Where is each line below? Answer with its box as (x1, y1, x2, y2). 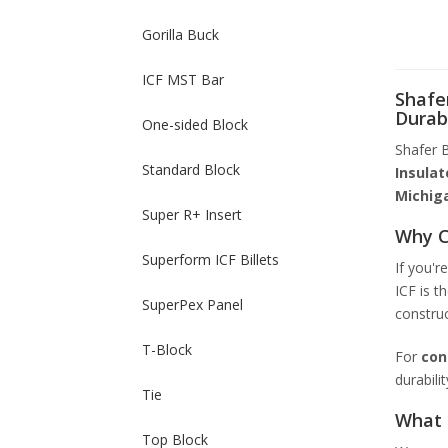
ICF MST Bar (142, 70, 224, 89)
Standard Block (142, 160, 240, 179)
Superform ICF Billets (142, 250, 279, 269)
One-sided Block (142, 115, 248, 134)
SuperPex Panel (142, 295, 243, 314)
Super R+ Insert (142, 205, 242, 224)
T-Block (142, 340, 192, 359)
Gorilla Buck (142, 25, 219, 44)
